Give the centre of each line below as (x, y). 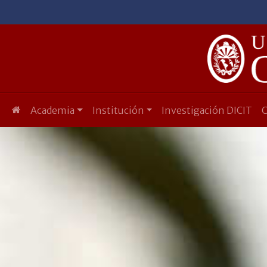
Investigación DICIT (207, 110)
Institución (118, 110)
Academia (52, 110)
